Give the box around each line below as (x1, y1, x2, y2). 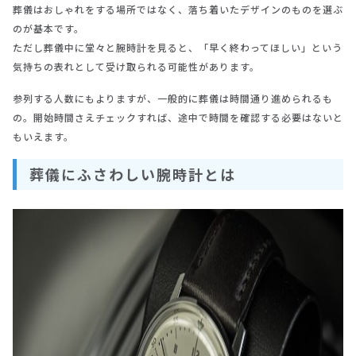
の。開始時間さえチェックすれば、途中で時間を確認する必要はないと (13, 110, 343, 125)
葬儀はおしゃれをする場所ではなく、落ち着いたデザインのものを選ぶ (13, 2, 343, 17)
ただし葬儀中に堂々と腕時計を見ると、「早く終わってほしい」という (13, 41, 342, 55)
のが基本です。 (13, 21, 84, 36)
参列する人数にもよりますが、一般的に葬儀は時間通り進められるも (13, 91, 333, 106)
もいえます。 (13, 130, 74, 144)
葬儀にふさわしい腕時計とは (29, 164, 236, 185)
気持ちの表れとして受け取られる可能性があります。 (13, 60, 260, 74)
